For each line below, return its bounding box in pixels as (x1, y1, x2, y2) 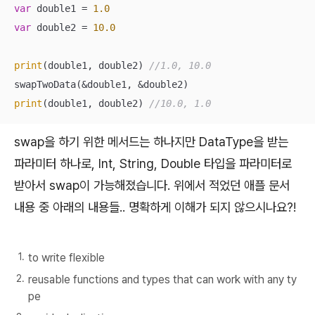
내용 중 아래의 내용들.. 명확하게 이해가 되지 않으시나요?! (14, 199, 300, 214)
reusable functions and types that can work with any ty (28, 273, 297, 287)
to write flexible (28, 251, 105, 265)
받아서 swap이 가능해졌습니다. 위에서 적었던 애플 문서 (14, 177, 290, 193)
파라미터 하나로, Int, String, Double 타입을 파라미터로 (14, 155, 292, 171)
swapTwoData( (14, 78, 82, 90)
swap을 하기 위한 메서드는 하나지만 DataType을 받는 (14, 134, 288, 149)
